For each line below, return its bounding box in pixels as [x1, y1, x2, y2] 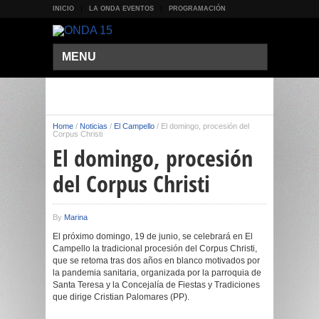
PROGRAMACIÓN [169, 5, 226, 12]
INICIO [53, 5, 74, 12]
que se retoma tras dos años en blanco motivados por [53, 256, 260, 266]
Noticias [80, 122, 108, 130]
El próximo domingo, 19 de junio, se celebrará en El [53, 231, 253, 241]
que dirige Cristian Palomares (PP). [53, 292, 189, 302]
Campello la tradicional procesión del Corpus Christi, [53, 244, 257, 253]
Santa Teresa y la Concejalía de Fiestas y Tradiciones [53, 280, 260, 290]
